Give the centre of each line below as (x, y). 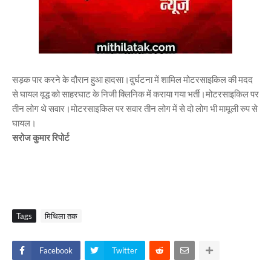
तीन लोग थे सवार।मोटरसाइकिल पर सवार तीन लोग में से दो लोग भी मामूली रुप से (135, 108)
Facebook (56, 250)
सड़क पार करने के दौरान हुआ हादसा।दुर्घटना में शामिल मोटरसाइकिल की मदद (132, 79)
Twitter (125, 250)
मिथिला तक (61, 216)
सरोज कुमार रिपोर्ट (41, 137)
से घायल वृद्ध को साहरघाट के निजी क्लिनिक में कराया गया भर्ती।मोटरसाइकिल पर (135, 94)
